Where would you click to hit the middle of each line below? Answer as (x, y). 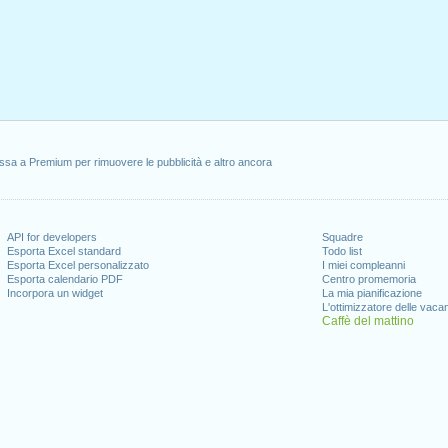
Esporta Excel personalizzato (78, 265)
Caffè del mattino (367, 321)
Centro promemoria (368, 279)
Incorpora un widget (55, 293)
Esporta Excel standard (64, 251)
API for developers (52, 237)
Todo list (341, 251)
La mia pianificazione (371, 293)
